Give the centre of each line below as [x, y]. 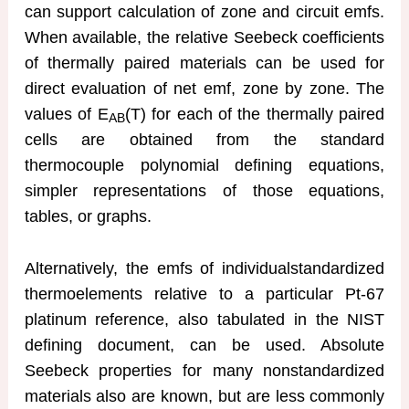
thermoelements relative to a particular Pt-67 [204, 294]
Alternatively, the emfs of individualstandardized [204, 268]
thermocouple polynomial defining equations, [204, 165]
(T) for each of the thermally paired [255, 114]
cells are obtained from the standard [204, 139]
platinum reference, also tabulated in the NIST [204, 319]
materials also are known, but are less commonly [204, 396]
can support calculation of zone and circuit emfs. [204, 11]
